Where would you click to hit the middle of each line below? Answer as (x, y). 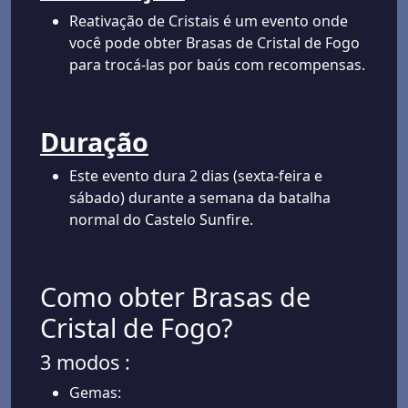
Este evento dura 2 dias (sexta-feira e (196, 176)
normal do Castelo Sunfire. (161, 220)
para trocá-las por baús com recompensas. (217, 65)
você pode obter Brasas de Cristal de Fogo (214, 43)
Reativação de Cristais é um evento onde (209, 21)
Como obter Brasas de (175, 297)
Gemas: (95, 393)
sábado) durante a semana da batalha (200, 198)
